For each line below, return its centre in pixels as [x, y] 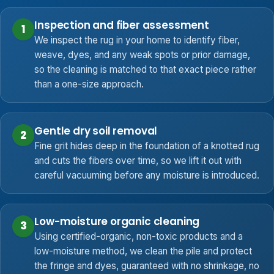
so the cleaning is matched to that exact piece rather [146, 69]
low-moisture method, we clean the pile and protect [143, 251]
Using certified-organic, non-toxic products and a [139, 237]
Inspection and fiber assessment [122, 25]
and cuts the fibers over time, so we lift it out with [138, 160]
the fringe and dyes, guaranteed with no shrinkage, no [147, 266]
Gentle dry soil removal [96, 131]
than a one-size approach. [89, 84]
